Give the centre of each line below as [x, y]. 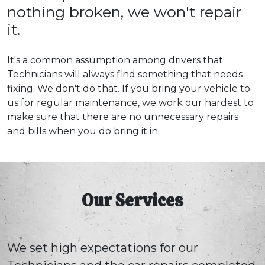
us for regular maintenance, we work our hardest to [130, 102]
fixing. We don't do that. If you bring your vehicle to [129, 88]
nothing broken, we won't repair [124, 12]
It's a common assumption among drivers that [115, 60]
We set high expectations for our [103, 248]
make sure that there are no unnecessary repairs [123, 117]
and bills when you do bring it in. [83, 131]
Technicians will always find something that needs [125, 74]
